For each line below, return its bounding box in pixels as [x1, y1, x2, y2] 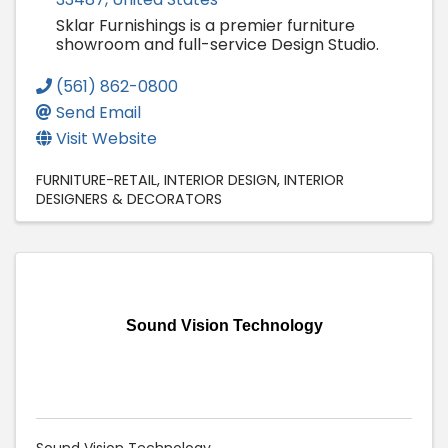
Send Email [56, 101, 141, 125]
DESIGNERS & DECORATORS [36, 189, 222, 210]
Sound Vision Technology [125, 317, 323, 335]
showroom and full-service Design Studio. [56, 33, 383, 57]
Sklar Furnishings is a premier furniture [56, 14, 355, 38]
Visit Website [56, 127, 157, 151]
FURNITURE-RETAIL [36, 170, 157, 191]
